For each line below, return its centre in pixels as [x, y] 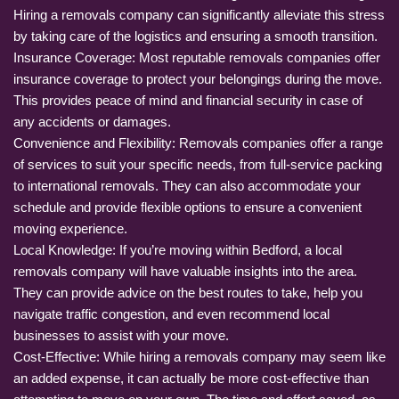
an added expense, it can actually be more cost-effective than [191, 378]
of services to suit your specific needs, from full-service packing [198, 164]
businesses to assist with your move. [121, 335]
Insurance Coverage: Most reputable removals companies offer [197, 57]
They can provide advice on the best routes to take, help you [188, 292]
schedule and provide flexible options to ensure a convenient [187, 207]
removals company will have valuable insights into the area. [185, 271]
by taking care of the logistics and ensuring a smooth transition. [195, 36]
